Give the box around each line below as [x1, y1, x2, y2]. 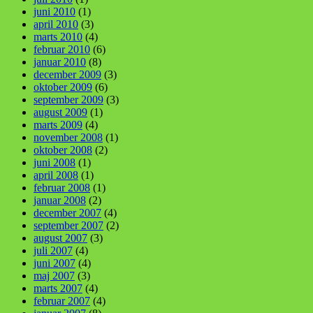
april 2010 [34, 17, 78, 30]
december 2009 [34, 68, 101, 80]
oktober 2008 [34, 143, 92, 156]
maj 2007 [34, 269, 75, 282]
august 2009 [34, 105, 87, 118]
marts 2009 [34, 118, 82, 131]
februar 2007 [34, 294, 90, 307]
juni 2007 [34, 256, 75, 269]
